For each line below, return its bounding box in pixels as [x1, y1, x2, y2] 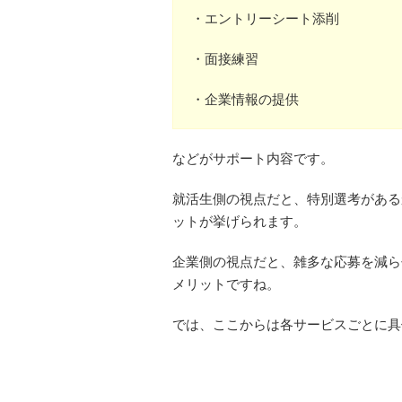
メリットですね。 [172, 276, 280, 293]
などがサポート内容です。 [172, 151, 334, 167]
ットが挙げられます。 [172, 214, 307, 230]
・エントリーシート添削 [191, 11, 339, 27]
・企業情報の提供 [191, 92, 299, 108]
